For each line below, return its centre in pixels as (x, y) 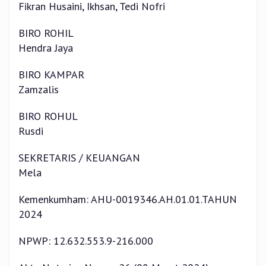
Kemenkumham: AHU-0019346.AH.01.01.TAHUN (128, 199)
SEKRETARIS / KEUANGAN (79, 158)
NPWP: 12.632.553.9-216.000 (86, 241)
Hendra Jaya (46, 48)
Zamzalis (39, 89)
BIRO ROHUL (48, 116)
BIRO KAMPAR (51, 75)
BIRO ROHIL (46, 33)
